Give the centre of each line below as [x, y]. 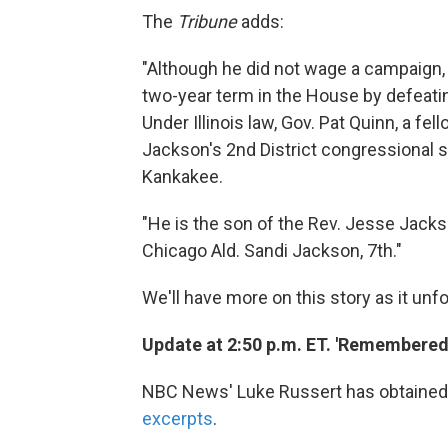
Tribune [207, 22]
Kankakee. [182, 177]
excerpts [177, 419]
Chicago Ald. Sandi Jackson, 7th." [272, 251]
